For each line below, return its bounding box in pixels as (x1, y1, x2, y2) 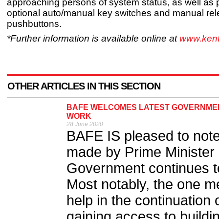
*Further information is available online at (7, 33, 179, 44)
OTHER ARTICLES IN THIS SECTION (7, 81, 160, 92)
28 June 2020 (66, 121, 103, 128)
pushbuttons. (7, 19, 62, 29)
